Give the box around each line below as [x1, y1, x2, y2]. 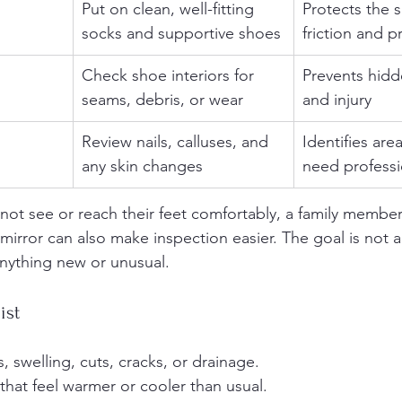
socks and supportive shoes [82, 23, 281, 43]
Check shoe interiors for [82, 66, 258, 85]
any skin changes [82, 156, 203, 176]
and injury [302, 90, 371, 109]
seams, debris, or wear [82, 90, 243, 109]
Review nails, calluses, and [82, 132, 273, 152]
